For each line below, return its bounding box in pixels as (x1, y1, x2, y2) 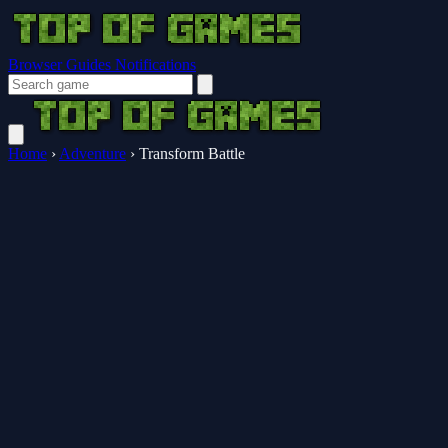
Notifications (115, 56, 196, 73)
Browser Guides (8, 56, 115, 73)
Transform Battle (139, 145, 245, 162)
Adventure (59, 145, 126, 162)
